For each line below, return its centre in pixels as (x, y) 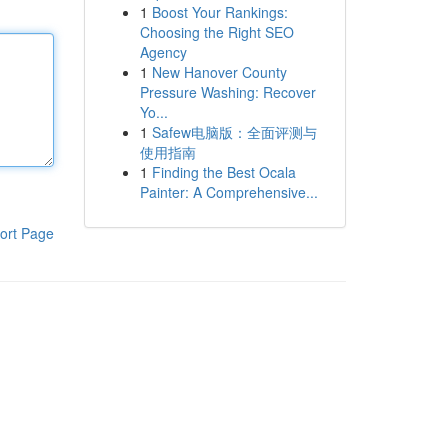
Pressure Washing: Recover (227, 92)
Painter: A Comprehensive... (228, 192)
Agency (163, 52)
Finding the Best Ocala (223, 172)
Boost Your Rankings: (219, 12)
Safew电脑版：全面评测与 (234, 132)
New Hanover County (219, 72)
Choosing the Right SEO (216, 32)
